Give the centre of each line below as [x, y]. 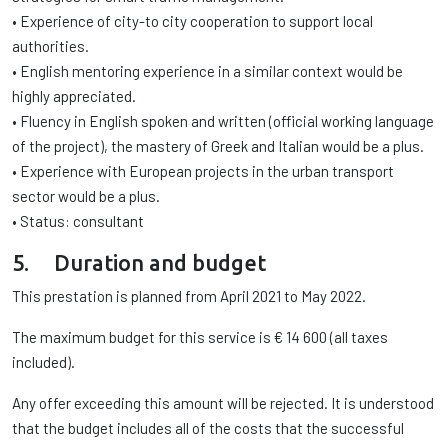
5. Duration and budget [139, 263]
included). [43, 362]
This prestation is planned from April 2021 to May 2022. [189, 296]
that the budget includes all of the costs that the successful [208, 428]
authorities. [50, 46]
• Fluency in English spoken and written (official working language [223, 121]
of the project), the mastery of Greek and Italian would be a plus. [218, 146]
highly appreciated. [74, 96]
